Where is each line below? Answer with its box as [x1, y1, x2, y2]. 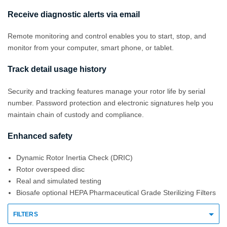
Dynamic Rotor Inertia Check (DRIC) [16, 154, 133, 162]
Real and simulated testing [16, 177, 101, 185]
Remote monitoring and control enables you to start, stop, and [8, 32, 206, 41]
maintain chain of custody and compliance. [8, 110, 144, 119]
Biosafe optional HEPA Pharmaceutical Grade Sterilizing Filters [16, 188, 216, 197]
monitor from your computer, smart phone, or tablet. [8, 44, 174, 52]
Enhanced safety [8, 131, 72, 140]
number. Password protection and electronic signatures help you [8, 98, 213, 107]
